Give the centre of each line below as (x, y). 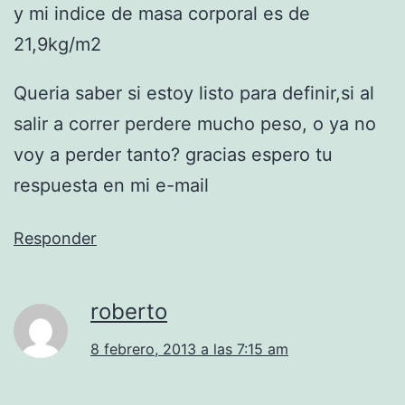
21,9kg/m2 (57, 44)
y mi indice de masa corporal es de (162, 13)
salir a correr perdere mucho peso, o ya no (195, 123)
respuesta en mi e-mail (111, 185)
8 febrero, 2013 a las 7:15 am (189, 348)
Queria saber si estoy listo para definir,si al (194, 93)
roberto (129, 311)
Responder (55, 238)
